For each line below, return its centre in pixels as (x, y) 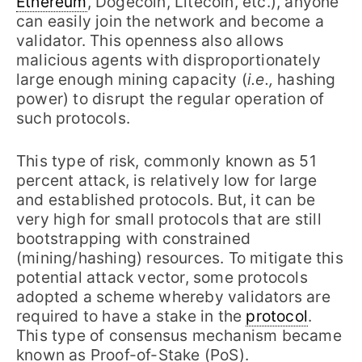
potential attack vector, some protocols (162, 277)
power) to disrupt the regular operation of (170, 98)
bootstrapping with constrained (133, 238)
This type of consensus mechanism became (179, 335)
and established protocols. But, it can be (166, 199)
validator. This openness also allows (150, 40)
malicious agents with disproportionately (169, 59)
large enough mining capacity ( (132, 79)
